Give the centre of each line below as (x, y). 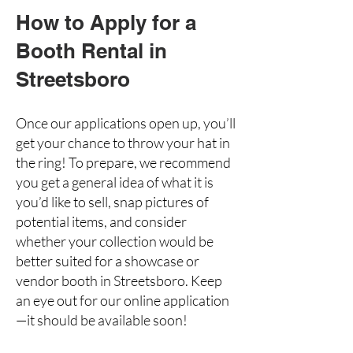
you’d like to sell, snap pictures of (112, 202)
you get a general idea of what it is (115, 182)
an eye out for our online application (123, 300)
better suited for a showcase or (108, 261)
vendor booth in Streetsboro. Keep (119, 281)
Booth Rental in (91, 51)
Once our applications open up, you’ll (126, 123)
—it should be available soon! (102, 320)
